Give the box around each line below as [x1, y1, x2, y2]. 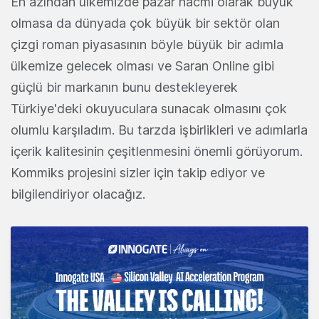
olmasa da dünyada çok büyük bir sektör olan [11, 16, 280, 31]
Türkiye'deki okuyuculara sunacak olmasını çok [11, 101, 287, 117]
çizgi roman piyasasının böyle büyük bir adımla [11, 37, 283, 53]
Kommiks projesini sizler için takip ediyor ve [11, 165, 265, 181]
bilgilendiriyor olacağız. [11, 187, 145, 202]
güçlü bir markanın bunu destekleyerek [11, 80, 238, 95]
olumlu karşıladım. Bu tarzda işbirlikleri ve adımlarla [11, 122, 308, 138]
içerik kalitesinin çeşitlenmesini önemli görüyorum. [11, 144, 303, 159]
